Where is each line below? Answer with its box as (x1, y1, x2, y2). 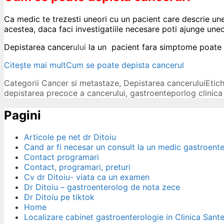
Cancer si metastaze (41, 77, 119, 88)
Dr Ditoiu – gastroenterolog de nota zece (24, 182, 180, 192)
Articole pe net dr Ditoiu (24, 132, 116, 142)
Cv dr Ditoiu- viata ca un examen (24, 172, 149, 182)
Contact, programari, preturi (24, 162, 130, 172)
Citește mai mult (4, 59, 66, 70)
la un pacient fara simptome (88, 41, 199, 52)
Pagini (4, 107, 41, 122)
